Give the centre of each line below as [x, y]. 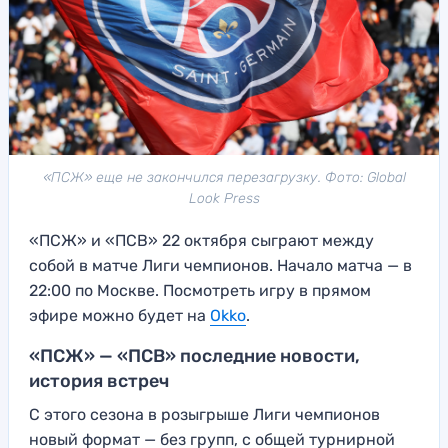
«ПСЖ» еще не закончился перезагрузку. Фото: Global [224, 178]
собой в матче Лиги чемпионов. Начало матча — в [220, 266]
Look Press [224, 199]
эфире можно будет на [119, 316]
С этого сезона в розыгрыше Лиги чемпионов [204, 415]
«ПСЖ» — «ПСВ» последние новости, [194, 356]
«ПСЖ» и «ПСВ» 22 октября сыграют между [201, 241]
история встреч [99, 381]
